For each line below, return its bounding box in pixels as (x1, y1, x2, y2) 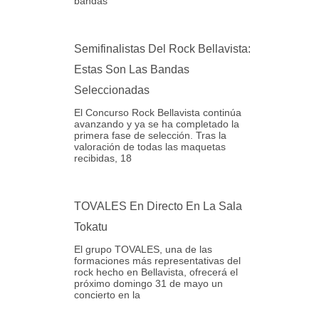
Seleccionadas (74, 84, 150, 96)
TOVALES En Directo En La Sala (74, 200, 242, 212)
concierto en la (74, 289, 140, 300)
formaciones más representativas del (74, 255, 241, 266)
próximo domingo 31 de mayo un (74, 278, 223, 289)
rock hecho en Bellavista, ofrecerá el (74, 266, 238, 278)
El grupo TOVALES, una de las (74, 244, 212, 255)
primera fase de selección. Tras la (74, 130, 226, 141)
